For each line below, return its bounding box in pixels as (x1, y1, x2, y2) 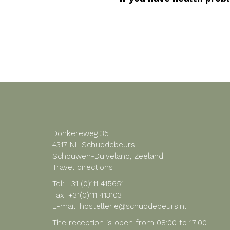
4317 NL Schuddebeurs (52, 140, 135, 149)
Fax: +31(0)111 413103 (52, 190, 122, 200)
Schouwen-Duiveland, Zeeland (52, 151, 163, 161)
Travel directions (52, 163, 113, 172)
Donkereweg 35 (52, 129, 109, 138)
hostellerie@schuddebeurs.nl (77, 202, 186, 211)
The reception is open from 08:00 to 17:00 (52, 218, 207, 227)
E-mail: (52, 202, 77, 211)
